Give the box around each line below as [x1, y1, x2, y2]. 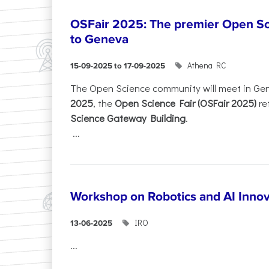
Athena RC [187, 60, 226, 71]
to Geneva [70, 32, 128, 47]
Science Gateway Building [70, 111, 186, 125]
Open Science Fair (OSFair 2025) [115, 96, 256, 110]
